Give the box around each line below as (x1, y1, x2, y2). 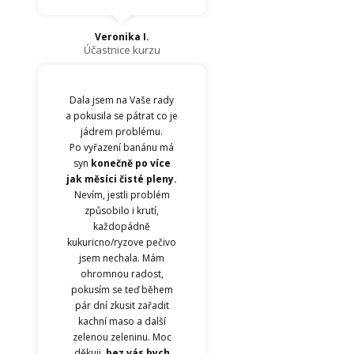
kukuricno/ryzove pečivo (67, 235, 177, 250)
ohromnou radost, (80, 267, 164, 281)
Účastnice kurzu (83, 42, 160, 57)
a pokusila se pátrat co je (66, 109, 179, 123)
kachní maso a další (77, 314, 166, 329)
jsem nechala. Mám (79, 251, 165, 265)
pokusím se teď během (70, 283, 173, 297)
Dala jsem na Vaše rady (70, 93, 175, 107)
